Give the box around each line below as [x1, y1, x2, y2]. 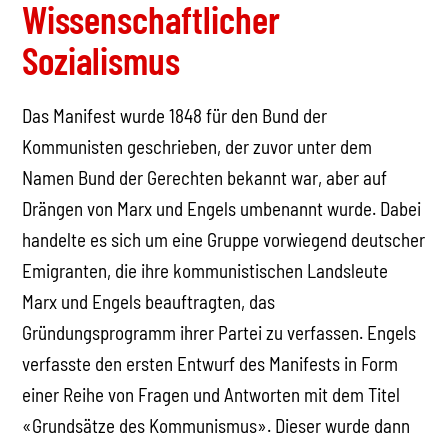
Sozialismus [22, 37, 181, 84]
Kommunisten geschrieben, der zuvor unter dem [22, 135, 373, 159]
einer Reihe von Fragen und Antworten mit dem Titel [22, 383, 401, 407]
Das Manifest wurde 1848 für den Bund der [22, 104, 328, 128]
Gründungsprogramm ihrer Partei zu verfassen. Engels [22, 321, 417, 345]
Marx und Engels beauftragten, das [22, 290, 276, 314]
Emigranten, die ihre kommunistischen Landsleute [22, 259, 389, 283]
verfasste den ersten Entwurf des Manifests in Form [22, 352, 399, 376]
